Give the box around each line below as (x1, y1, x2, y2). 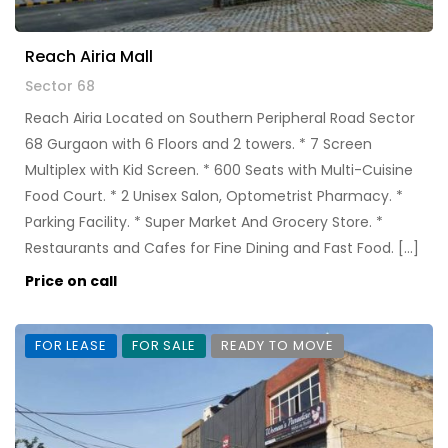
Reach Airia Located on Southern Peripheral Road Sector (25, 108, 415, 129)
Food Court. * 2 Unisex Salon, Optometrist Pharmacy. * (25, 186, 403, 207)
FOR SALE (131, 336, 196, 356)
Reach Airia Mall (25, 45, 153, 69)
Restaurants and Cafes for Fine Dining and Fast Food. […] (25, 238, 419, 259)
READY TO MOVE (220, 336, 335, 356)
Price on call (25, 271, 117, 292)
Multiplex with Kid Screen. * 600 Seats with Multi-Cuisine (25, 160, 413, 181)
